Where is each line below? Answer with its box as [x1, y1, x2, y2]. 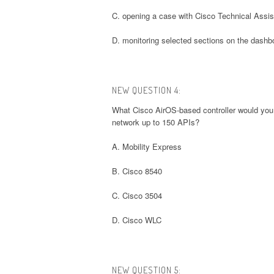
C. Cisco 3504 [112, 189, 162, 201]
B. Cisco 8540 [112, 165, 162, 177]
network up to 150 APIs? [112, 116, 199, 128]
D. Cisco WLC [112, 213, 161, 226]
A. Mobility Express [112, 140, 182, 152]
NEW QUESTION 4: [112, 84, 181, 96]
